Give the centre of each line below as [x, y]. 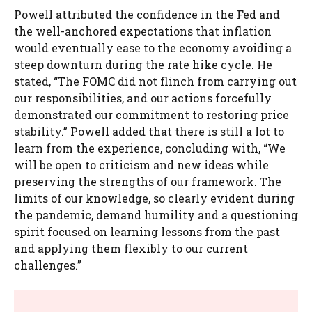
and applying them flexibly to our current [131, 249]
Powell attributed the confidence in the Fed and [147, 15]
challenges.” [48, 265]
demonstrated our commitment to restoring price [151, 115]
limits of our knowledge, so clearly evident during [154, 198]
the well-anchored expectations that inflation [143, 31]
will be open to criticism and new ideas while [141, 165]
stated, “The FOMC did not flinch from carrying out [155, 81]
